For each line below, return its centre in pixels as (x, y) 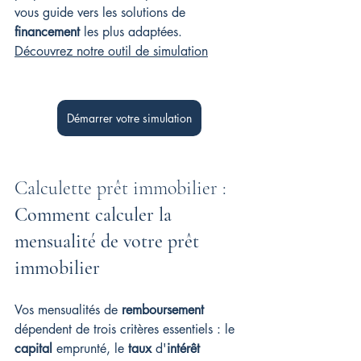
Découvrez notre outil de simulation (111, 51)
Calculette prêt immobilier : (123, 188)
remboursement (163, 310)
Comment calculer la (95, 215)
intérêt (183, 349)
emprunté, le (90, 349)
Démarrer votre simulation (129, 118)
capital (33, 349)
